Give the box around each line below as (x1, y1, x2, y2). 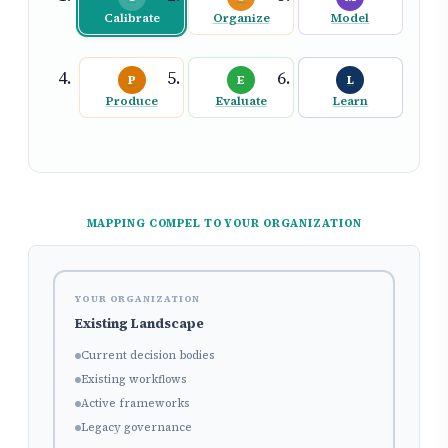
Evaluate (215, 93, 267, 110)
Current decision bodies (81, 348, 215, 364)
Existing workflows (81, 372, 187, 388)
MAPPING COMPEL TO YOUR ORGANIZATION (86, 216, 362, 232)
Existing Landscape (75, 315, 204, 333)
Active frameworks (81, 396, 190, 412)
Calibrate (103, 10, 160, 27)
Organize (212, 10, 270, 27)
